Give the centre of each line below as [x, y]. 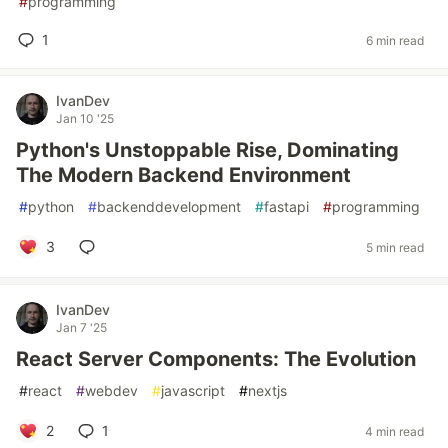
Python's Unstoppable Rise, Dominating [207, 150]
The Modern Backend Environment [183, 175]
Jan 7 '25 [81, 327]
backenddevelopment [169, 206]
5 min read [395, 247]
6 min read [395, 40]
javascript [193, 390]
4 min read [394, 431]
